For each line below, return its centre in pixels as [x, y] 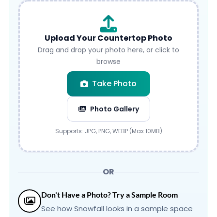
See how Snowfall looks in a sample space [117, 209]
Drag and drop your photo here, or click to [108, 50]
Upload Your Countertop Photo [108, 38]
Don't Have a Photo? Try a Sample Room [109, 194]
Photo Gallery [114, 109]
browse [108, 62]
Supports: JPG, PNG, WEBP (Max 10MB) [108, 131]
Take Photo [114, 84]
